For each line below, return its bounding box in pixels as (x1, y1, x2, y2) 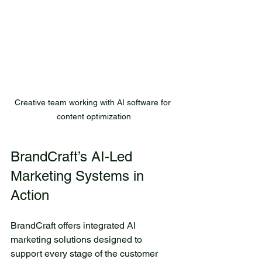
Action (11, 187, 49, 204)
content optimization (56, 112, 131, 122)
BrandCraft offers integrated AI (11, 220, 138, 232)
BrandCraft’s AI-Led (11, 149, 136, 165)
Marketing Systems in (11, 168, 148, 184)
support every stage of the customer (11, 248, 160, 260)
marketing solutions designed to (11, 234, 144, 246)
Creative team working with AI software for (14, 98, 173, 108)
